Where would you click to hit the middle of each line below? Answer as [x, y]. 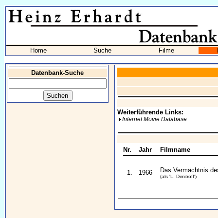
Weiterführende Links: [151, 112]
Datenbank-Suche [58, 73]
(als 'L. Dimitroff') [178, 176]
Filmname [175, 150]
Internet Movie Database [155, 119]
